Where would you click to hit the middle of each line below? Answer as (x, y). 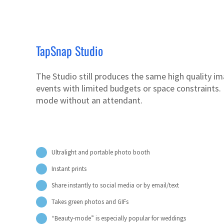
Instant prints (69, 169)
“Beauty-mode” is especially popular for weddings (119, 218)
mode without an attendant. (89, 100)
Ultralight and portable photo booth (101, 152)
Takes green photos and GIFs (90, 202)
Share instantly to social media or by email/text (115, 185)
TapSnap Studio (69, 50)
